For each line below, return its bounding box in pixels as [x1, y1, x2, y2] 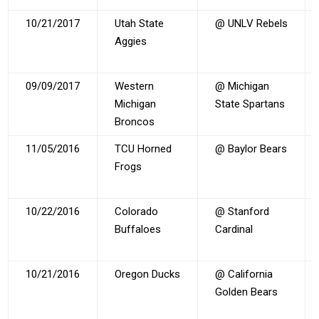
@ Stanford [215, 204, 270, 218]
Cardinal [215, 222, 253, 236]
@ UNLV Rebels [215, 16, 288, 30]
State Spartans [215, 97, 286, 110]
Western [115, 79, 155, 93]
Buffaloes [115, 222, 162, 236]
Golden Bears [215, 285, 278, 298]
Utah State [115, 16, 164, 30]
